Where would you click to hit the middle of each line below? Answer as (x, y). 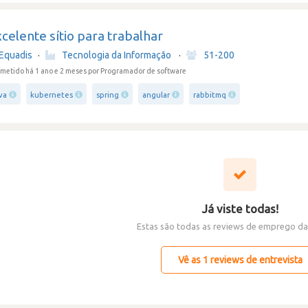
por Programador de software (137, 71)
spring (108, 95)
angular (156, 95)
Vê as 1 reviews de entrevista (240, 260)
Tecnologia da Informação (117, 55)
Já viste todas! (240, 209)
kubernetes (52, 95)
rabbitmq (210, 95)
